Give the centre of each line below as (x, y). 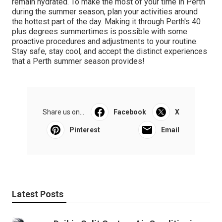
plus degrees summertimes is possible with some (100, 32)
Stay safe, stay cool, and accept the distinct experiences (110, 52)
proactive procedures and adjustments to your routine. (105, 42)
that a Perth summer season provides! (78, 61)
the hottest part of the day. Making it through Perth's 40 (106, 22)
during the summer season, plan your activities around (105, 12)
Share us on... (63, 112)
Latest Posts (38, 194)
